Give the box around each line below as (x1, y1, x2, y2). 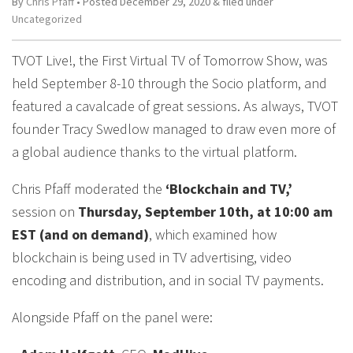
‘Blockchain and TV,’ (162, 180, 292, 198)
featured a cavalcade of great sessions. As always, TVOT (12, 97, 338, 115)
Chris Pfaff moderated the (12, 180, 162, 198)
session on (12, 203, 78, 221)
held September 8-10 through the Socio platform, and (12, 74, 327, 92)
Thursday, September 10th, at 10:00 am (78, 203, 333, 221)
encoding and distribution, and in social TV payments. (12, 271, 324, 289)
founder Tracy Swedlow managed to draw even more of (12, 120, 336, 138)
